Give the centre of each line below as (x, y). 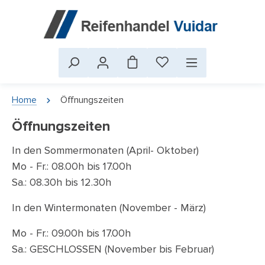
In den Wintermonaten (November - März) (109, 207)
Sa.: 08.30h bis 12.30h (62, 182)
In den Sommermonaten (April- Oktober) (105, 150)
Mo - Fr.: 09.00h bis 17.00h (71, 233)
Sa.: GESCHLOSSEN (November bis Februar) (113, 249)
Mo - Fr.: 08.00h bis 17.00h (72, 166)
